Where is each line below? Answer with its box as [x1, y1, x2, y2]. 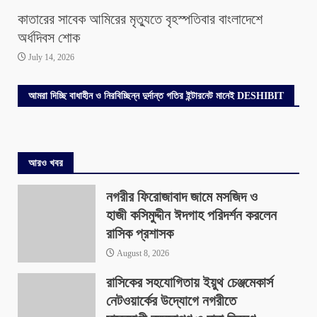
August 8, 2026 [115, 248, 169, 259]
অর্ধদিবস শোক [18, 30, 80, 46]
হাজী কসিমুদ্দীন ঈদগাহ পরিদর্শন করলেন [106, 207, 277, 224]
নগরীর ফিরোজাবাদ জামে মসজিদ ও [106, 189, 258, 205]
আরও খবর [28, 158, 63, 169]
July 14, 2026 [26, 52, 74, 63]
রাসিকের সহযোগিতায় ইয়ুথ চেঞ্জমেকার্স [106, 275, 273, 291]
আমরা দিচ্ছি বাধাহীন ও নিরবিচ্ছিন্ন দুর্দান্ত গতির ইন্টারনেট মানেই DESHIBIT [28, 91, 284, 102]
